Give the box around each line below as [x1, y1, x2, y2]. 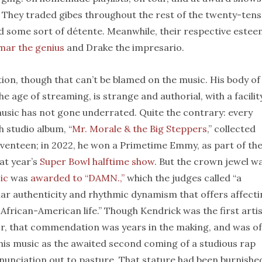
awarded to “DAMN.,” [30, 172, 125, 184]
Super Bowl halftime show [40, 156, 154, 167]
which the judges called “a [125, 172, 242, 184]
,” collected [207, 123, 256, 135]
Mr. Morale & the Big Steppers [72, 123, 207, 135]
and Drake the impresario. [64, 42, 184, 53]
